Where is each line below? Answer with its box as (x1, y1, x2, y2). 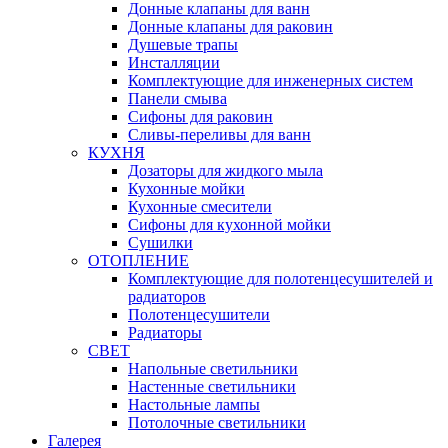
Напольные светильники (128, 360, 298, 378)
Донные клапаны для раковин (128, 18, 333, 36)
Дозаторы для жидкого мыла (128, 162, 323, 180)
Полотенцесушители (128, 306, 270, 324)
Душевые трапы (128, 36, 238, 54)
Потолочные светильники (128, 414, 306, 432)
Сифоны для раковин (128, 108, 273, 126)
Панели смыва (128, 90, 227, 108)
